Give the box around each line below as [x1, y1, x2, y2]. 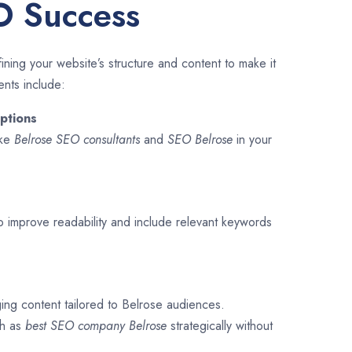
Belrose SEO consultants [14, 130, 140, 149]
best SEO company [25, 317, 129, 335]
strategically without [170, 317, 273, 335]
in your [236, 130, 272, 149]
